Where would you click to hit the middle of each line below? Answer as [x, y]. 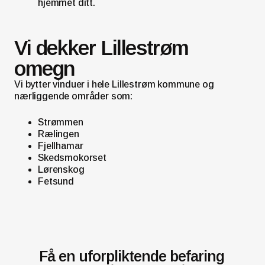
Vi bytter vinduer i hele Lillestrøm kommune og [114, 85]
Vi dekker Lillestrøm [102, 48]
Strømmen [61, 122]
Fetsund [56, 182]
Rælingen [59, 134]
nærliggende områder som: [74, 96]
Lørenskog [61, 170]
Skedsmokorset [72, 158]
